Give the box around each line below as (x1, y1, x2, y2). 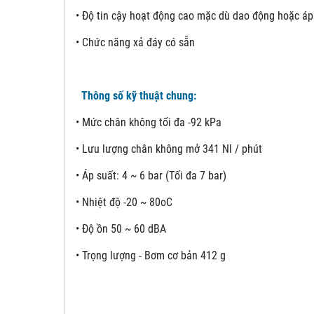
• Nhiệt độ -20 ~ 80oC (76, 196, 172, 210)
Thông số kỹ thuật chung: (76, 89, 196, 103)
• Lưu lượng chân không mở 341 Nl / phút (76, 142, 262, 156)
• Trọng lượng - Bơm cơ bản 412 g (76, 249, 226, 263)
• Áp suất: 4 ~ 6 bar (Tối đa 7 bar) (76, 169, 226, 183)
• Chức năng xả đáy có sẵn (76, 36, 195, 50)
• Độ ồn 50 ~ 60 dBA (76, 222, 166, 236)
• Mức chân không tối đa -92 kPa (76, 116, 221, 130)
